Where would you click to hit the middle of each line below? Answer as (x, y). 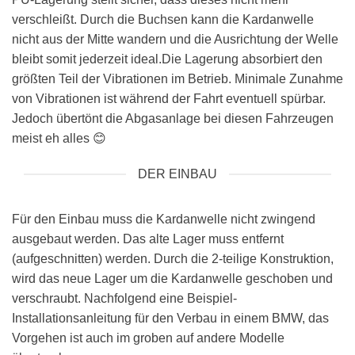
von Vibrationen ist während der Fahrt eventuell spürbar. (169, 98)
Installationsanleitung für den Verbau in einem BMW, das (170, 319)
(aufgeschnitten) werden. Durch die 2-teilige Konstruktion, (173, 259)
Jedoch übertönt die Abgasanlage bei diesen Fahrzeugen (173, 118)
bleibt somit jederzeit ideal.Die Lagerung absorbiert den (167, 59)
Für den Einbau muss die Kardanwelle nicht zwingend (164, 219)
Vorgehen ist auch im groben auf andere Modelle (148, 338)
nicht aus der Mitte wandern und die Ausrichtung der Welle (175, 39)
